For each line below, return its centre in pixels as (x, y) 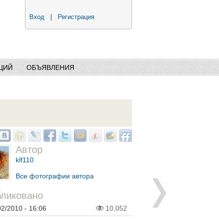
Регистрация (76, 17)
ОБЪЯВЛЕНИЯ (50, 67)
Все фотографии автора (55, 176)
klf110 (25, 160)
